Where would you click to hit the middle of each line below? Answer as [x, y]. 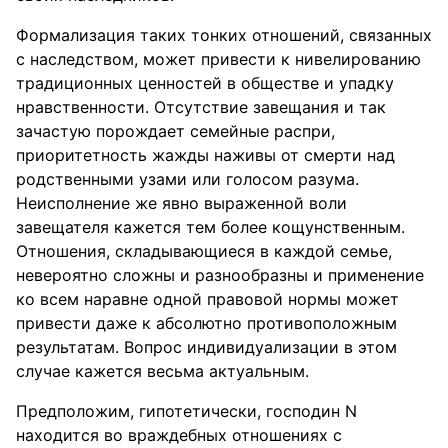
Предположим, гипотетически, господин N [186, 411]
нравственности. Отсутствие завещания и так [201, 107]
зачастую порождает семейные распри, [175, 131]
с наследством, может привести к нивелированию [218, 59]
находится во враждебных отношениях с [179, 435]
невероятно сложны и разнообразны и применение [220, 275]
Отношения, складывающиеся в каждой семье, [204, 251]
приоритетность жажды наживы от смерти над [205, 155]
